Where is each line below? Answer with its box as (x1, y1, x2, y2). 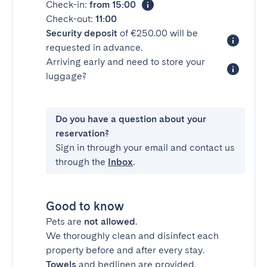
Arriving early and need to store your (46, 56, 205, 67)
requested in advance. (46, 42, 142, 53)
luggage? (46, 70, 86, 82)
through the (55, 156, 108, 167)
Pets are (46, 216, 84, 227)
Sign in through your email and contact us (55, 142, 235, 153)
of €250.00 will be (117, 27, 198, 39)
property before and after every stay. (46, 244, 204, 256)
